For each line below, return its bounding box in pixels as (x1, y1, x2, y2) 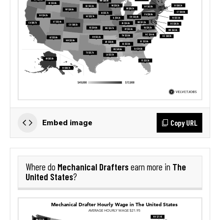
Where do (26, 161, 57, 172)
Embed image (42, 118, 92, 127)
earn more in (129, 161, 172, 172)
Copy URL (170, 117, 197, 127)
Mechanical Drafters (57, 161, 129, 172)
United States (26, 170, 73, 182)
